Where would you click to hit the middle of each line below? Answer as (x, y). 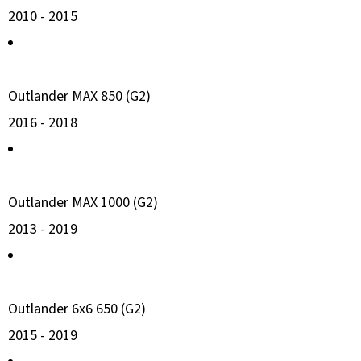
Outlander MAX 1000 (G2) (83, 202)
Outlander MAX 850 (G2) (79, 96)
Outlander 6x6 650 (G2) (77, 309)
